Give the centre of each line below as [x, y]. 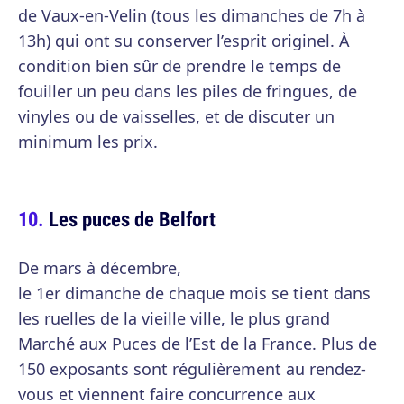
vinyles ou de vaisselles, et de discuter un [176, 116]
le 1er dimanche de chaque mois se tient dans [194, 293]
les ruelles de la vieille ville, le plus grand [174, 318]
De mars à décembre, [100, 267]
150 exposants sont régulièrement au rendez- [192, 368]
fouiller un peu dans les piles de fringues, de [188, 91]
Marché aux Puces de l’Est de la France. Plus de [197, 343]
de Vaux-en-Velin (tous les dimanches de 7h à [192, 15]
